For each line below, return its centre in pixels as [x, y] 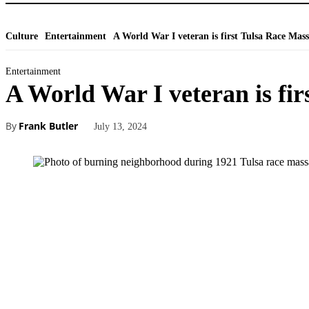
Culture [22, 36]
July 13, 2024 [120, 126]
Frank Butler [48, 126]
